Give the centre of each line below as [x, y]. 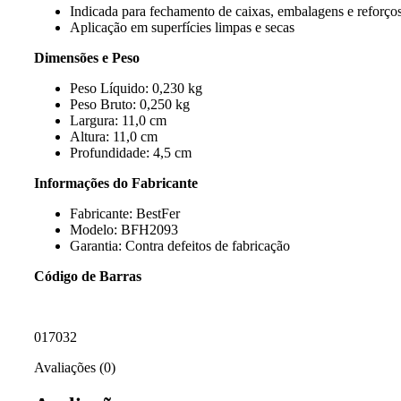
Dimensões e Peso [87, 57]
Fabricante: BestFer [125, 213]
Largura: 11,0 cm [118, 120]
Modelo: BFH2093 [124, 229]
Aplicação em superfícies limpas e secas [182, 27]
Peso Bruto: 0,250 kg [130, 104]
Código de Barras [88, 276]
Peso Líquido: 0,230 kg [136, 88]
